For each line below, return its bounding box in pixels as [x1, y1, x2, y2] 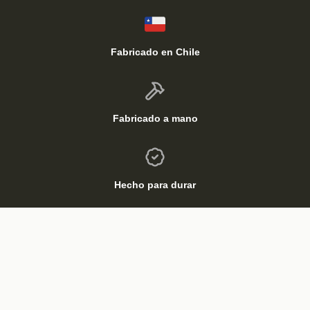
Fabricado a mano [112, 113, 198, 125]
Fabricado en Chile [110, 46, 200, 58]
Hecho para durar [114, 179, 196, 191]
